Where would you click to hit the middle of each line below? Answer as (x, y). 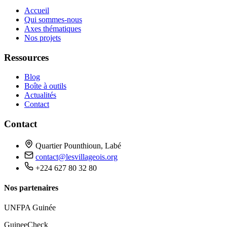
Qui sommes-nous (53, 19)
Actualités (40, 95)
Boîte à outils (45, 86)
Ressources (26, 57)
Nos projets (43, 37)
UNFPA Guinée (30, 208)
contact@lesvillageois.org (77, 157)
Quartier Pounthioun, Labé (78, 145)
